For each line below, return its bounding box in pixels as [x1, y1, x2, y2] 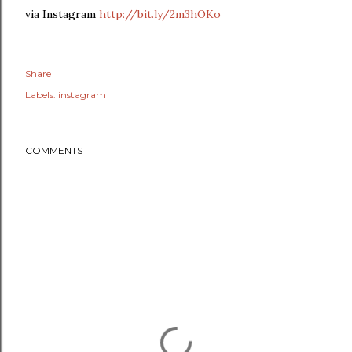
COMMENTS [25, 145, 82, 156]
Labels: [25, 89, 56, 101]
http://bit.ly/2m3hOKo [99, 7, 221, 21]
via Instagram [25, 7, 99, 21]
